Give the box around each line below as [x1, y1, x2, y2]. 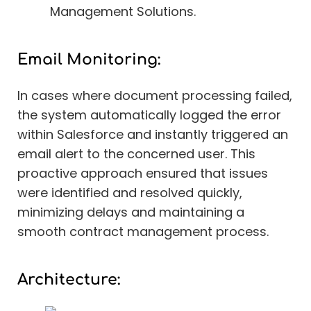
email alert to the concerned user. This [17, 145, 255, 163]
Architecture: [17, 271, 120, 289]
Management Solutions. [49, 3, 196, 21]
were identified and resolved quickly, [17, 184, 242, 202]
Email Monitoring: [17, 51, 160, 69]
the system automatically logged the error [17, 106, 281, 124]
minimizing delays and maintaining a [17, 203, 244, 221]
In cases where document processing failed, [17, 87, 292, 105]
